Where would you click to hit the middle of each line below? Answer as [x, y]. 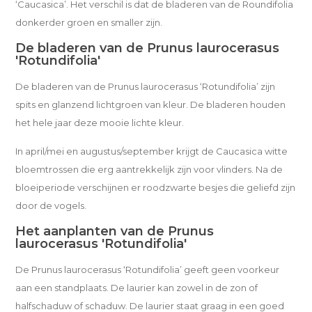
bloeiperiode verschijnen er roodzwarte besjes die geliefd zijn [156, 187]
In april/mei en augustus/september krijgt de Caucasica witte [152, 151]
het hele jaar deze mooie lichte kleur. [100, 123]
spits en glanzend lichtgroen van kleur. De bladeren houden [151, 104]
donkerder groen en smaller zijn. [89, 22]
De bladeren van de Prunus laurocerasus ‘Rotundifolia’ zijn [146, 86]
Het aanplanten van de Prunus [115, 231]
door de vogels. [51, 205]
